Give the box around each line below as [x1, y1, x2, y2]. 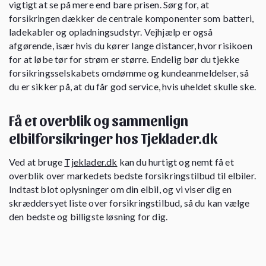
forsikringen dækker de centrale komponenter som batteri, [9, 12, 254, 24]
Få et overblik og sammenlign [9, 111, 188, 128]
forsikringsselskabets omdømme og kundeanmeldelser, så [9, 66, 249, 78]
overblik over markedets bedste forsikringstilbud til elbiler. [9, 169, 256, 181]
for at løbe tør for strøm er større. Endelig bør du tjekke [9, 53, 240, 65]
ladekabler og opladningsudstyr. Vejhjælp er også [9, 26, 213, 37]
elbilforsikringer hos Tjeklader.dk [9, 129, 217, 146]
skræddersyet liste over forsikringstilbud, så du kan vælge [9, 197, 250, 208]
